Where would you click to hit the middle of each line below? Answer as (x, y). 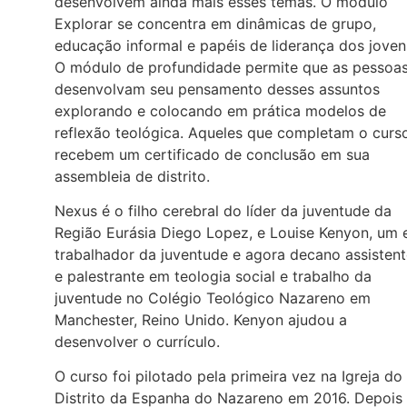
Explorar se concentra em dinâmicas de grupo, (215, 23)
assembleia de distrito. (132, 176)
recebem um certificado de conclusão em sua (212, 154)
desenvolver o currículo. (137, 341)
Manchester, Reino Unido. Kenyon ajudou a (201, 319)
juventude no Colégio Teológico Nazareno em (213, 298)
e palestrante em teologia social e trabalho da (213, 276)
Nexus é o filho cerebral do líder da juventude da (223, 210)
